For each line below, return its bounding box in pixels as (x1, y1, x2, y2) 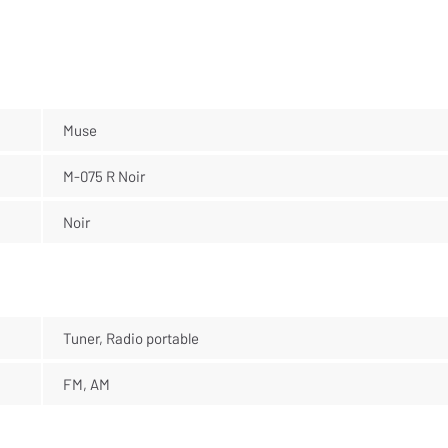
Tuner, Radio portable (62, 328, 199, 347)
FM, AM (62, 374, 110, 393)
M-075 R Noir (62, 166, 145, 185)
